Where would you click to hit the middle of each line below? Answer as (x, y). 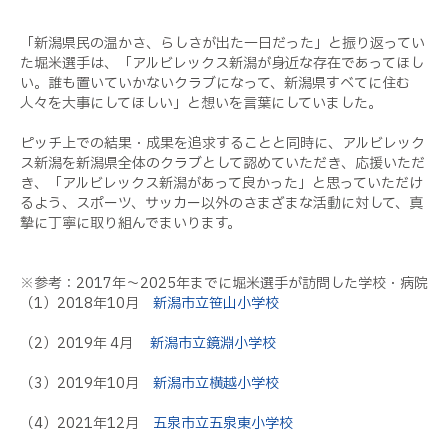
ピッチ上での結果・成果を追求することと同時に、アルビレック (222, 143)
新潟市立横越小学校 (216, 383)
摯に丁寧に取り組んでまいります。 (130, 223)
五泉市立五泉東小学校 (223, 423)
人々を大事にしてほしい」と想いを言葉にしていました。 (201, 103)
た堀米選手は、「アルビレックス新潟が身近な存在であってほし (222, 63)
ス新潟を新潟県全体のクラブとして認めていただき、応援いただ (222, 163)
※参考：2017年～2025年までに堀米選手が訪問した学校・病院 (224, 283)
